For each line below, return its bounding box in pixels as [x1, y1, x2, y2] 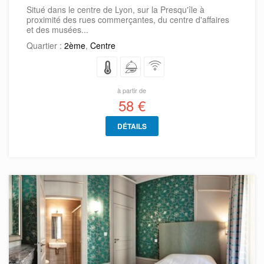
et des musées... [27, 23, 88, 35]
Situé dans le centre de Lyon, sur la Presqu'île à [27, 3, 204, 15]
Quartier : [27, 39, 64, 51]
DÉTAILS [117, 120, 147, 131]
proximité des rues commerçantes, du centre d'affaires [27, 13, 229, 25]
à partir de [117, 85, 147, 95]
